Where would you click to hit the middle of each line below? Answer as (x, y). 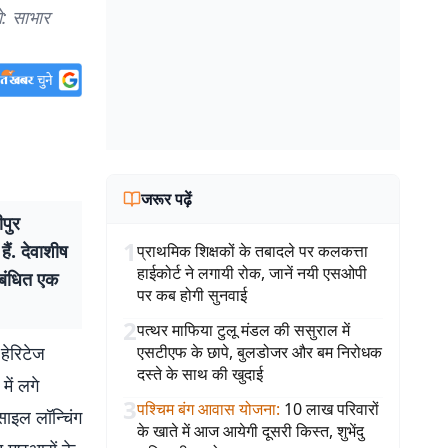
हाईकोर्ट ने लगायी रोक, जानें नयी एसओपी (252, 273)
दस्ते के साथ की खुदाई (200, 374)
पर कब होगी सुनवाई (192, 295)
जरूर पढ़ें (166, 199)
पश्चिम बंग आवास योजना (206, 409)
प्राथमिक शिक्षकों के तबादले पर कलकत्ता (252, 251)
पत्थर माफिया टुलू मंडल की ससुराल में (243, 330)
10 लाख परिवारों (331, 409)
